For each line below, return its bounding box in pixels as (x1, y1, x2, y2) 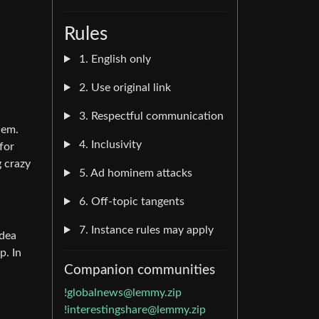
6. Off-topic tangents (75, 196, 184, 207)
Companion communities (64, 263, 215, 277)
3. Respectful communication (75, 110, 224, 122)
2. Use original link (75, 82, 171, 93)
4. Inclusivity (75, 139, 142, 150)
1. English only (75, 53, 151, 65)
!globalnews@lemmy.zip (64, 287, 182, 298)
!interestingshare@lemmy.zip (64, 304, 206, 315)
